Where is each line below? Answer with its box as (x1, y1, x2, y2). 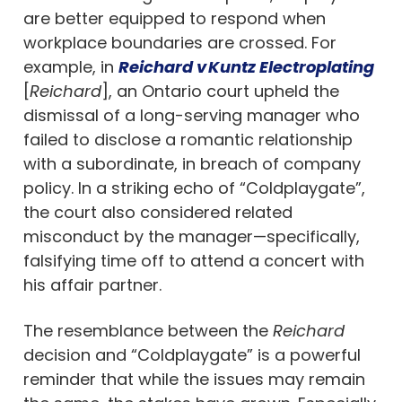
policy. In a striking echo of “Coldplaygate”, (23, 176, 365, 199)
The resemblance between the (23, 319, 273, 342)
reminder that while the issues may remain (23, 367, 365, 390)
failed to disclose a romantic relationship (23, 127, 353, 151)
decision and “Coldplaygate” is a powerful (23, 343, 361, 366)
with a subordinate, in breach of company (23, 152, 361, 175)
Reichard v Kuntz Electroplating (118, 55, 374, 78)
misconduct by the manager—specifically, (23, 224, 360, 248)
